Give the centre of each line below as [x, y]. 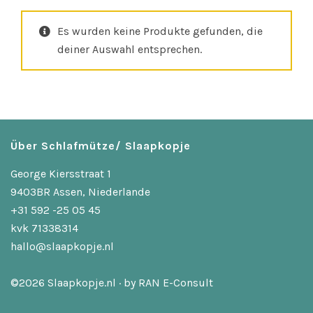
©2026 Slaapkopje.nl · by [74, 282]
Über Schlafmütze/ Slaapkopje [101, 145]
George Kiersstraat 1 [61, 173]
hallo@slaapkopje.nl [62, 246]
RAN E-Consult [176, 282]
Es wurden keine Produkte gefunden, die [160, 31]
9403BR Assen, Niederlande [80, 191]
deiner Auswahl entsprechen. [130, 49]
